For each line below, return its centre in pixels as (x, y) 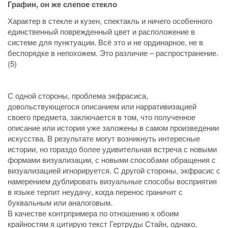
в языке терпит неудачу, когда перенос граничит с (95, 191)
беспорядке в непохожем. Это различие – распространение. (113, 52)
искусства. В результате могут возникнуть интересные (104, 138)
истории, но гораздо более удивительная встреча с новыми (112, 149)
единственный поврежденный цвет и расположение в (101, 31)
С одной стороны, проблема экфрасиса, (78, 95)
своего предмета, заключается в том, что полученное (102, 117)
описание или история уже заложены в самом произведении (113, 127)
